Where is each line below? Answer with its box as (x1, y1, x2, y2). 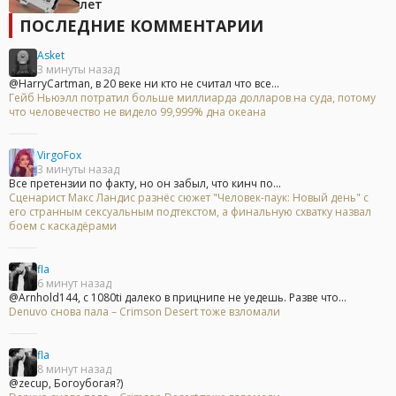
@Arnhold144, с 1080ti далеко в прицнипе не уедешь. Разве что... (9, 290, 346, 306)
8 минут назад (37, 362, 111, 377)
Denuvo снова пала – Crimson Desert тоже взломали (9, 304, 280, 320)
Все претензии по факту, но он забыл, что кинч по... (9, 176, 281, 192)
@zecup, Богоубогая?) (9, 376, 123, 392)
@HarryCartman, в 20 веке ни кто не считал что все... (9, 76, 279, 92)
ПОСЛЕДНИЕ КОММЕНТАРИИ (19, 15, 263, 37)
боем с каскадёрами (9, 218, 117, 234)
